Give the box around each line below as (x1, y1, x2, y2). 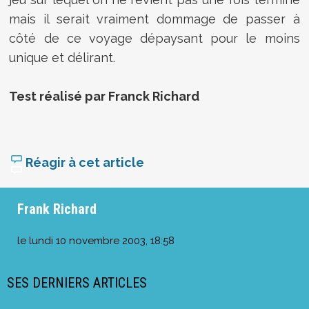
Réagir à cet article (23, 155, 144, 170)
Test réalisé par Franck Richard (9, 88, 200, 103)
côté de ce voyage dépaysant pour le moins (9, 30, 300, 46)
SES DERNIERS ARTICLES (7, 275, 147, 292)
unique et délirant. (9, 50, 116, 65)
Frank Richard (17, 201, 97, 218)
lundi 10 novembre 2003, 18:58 (29, 235, 175, 248)
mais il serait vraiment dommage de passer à (9, 11, 300, 26)
